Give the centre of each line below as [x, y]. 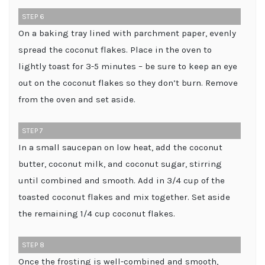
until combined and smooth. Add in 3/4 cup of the [122, 180]
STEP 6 [33, 16]
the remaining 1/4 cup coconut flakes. [97, 213]
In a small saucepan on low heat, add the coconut [120, 147]
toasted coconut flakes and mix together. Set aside [124, 197]
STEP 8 [33, 245]
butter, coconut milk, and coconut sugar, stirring [120, 164]
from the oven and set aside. [77, 99]
